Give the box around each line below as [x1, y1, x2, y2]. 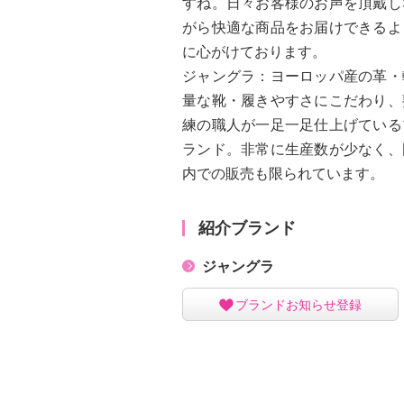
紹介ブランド [198, 218, 296, 237]
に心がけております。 [182, 43, 326, 60]
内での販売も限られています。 [182, 165, 384, 181]
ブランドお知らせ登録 [235, 297, 362, 312]
